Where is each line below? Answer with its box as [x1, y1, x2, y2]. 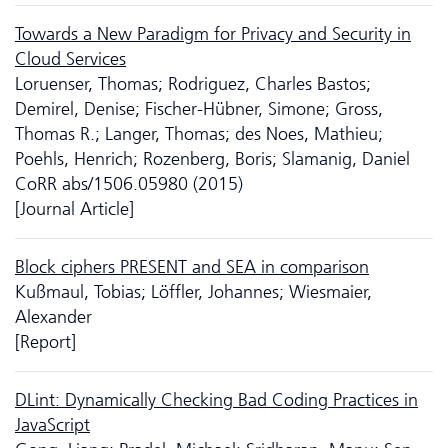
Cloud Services [15, 47, 126, 70]
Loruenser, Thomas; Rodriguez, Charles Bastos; [15, 72, 371, 95]
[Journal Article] [15, 197, 134, 220]
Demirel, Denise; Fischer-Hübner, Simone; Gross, [15, 97, 383, 120]
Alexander [15, 305, 92, 328]
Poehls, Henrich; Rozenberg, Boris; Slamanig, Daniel [15, 147, 410, 170]
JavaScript [15, 413, 90, 436]
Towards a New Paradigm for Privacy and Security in [15, 22, 411, 45]
